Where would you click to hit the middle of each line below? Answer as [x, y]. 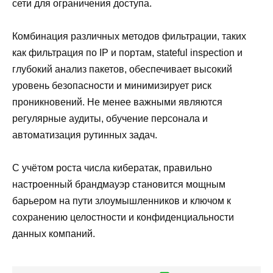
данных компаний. [54, 234]
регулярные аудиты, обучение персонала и [110, 119]
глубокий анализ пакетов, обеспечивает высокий [122, 69]
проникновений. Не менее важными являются [117, 102]
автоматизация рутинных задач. [85, 135]
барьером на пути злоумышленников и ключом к [122, 201]
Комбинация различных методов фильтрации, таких [129, 37]
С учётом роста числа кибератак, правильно [112, 168]
